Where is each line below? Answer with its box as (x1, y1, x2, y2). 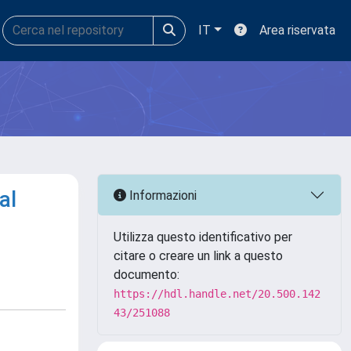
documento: (114, 267, 179, 282)
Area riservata (259, 23, 335, 38)
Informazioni (126, 187, 197, 203)
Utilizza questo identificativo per (114, 230, 292, 244)
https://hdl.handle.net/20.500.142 (114, 288, 320, 300)
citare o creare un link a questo (114, 248, 283, 263)
